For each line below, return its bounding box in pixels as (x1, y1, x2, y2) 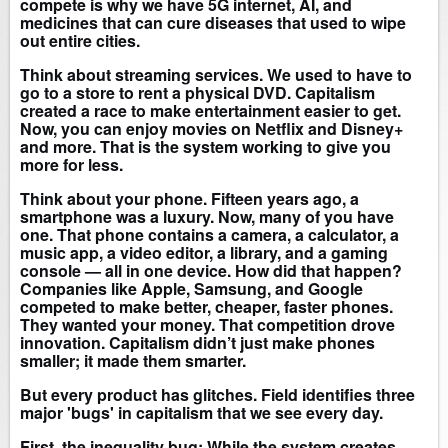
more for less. (20, 153, 123, 177)
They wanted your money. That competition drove (20, 313, 395, 337)
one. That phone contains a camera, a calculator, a (20, 223, 399, 247)
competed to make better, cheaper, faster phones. (20, 295, 393, 319)
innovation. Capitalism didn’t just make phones (20, 331, 375, 355)
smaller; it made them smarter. (20, 349, 246, 373)
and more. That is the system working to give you (20, 135, 391, 159)
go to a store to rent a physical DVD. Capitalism (20, 81, 375, 105)
